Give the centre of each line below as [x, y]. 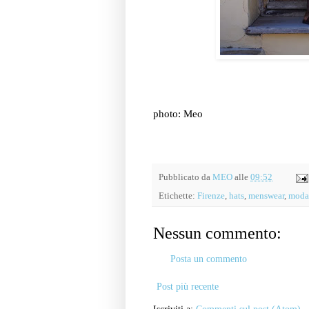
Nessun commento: [217, 233]
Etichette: [178, 196]
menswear [266, 196]
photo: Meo [179, 113]
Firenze [211, 196]
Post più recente [188, 287]
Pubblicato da [186, 177]
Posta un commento [209, 259]
